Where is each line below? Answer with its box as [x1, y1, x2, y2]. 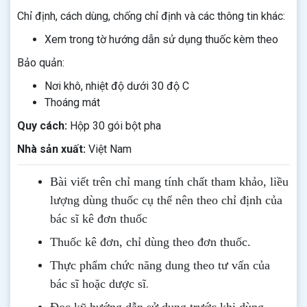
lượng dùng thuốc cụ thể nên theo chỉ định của [50, 193, 282, 207]
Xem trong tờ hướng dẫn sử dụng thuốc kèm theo [45, 33, 278, 46]
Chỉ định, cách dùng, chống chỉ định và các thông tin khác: [17, 10, 285, 23]
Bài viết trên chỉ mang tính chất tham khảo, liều [50, 175, 288, 188]
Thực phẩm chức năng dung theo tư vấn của [50, 258, 270, 272]
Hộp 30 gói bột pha [70, 119, 161, 132]
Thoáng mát [45, 96, 100, 109]
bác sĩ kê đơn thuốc [50, 212, 147, 225]
